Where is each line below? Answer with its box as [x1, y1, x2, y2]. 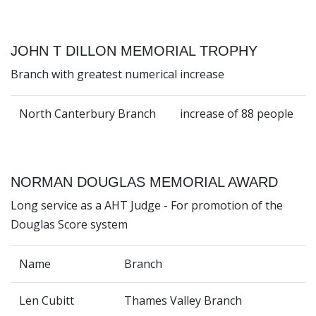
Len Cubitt [19, 293, 77, 309]
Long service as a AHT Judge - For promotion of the [11, 197, 283, 214]
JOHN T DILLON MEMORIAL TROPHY [11, 43, 257, 59]
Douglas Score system [11, 217, 128, 233]
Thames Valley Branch [124, 293, 242, 309]
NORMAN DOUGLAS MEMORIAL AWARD [11, 174, 278, 190]
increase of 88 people [180, 106, 293, 122]
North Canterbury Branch [19, 106, 159, 122]
